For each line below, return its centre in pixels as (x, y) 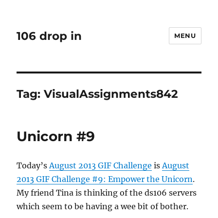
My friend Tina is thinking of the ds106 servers (107, 193)
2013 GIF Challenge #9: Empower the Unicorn (105, 179)
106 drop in (49, 36)
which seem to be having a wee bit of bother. (103, 206)
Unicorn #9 (56, 136)
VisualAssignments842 (111, 94)
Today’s (33, 165)
